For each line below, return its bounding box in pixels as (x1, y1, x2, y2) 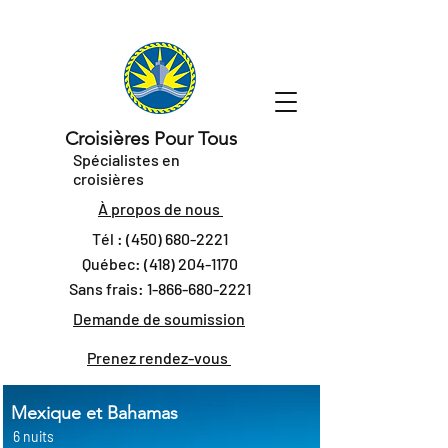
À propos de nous (98, 199, 223, 218)
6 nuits (13, 428, 54, 445)
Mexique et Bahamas (11, 402, 178, 424)
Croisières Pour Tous (65, 127, 237, 150)
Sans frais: (69, 279, 147, 298)
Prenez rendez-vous (87, 348, 231, 367)
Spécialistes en (73, 150, 180, 169)
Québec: (82, 254, 144, 273)
